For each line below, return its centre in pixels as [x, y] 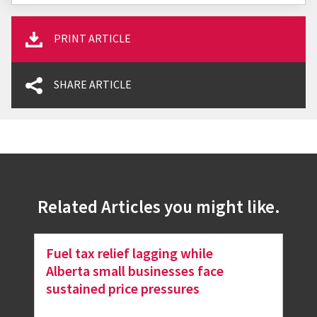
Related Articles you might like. [158, 208]
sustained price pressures [123, 289]
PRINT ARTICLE [92, 39]
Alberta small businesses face [135, 271]
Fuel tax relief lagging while [129, 254]
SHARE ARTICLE [93, 85]
